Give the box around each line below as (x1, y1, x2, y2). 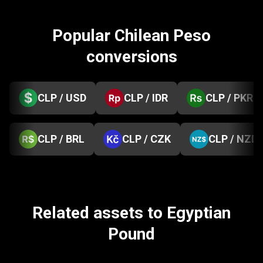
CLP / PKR (205, 92, 253, 104)
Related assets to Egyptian (32, 203, 231, 222)
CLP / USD (38, 92, 86, 104)
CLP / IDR (124, 92, 168, 104)
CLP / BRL (38, 133, 85, 145)
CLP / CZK (122, 133, 171, 145)
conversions (86, 47, 177, 66)
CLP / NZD (208, 133, 258, 145)
